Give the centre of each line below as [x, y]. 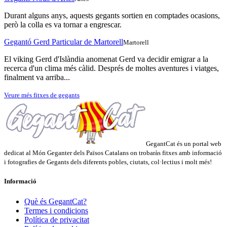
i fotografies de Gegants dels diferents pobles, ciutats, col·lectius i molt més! [108, 162]
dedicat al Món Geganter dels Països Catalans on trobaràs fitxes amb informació [113, 153]
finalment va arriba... [37, 78]
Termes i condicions [56, 210]
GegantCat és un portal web [184, 144]
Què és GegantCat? [55, 201]
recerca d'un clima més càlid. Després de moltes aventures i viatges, [111, 68]
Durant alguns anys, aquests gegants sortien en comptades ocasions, [112, 16]
